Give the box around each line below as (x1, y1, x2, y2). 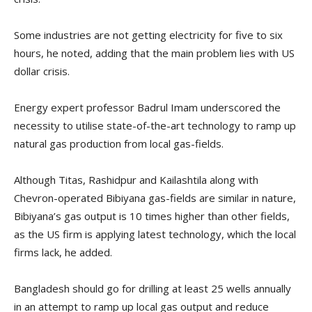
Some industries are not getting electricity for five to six (14, 28, 283, 42)
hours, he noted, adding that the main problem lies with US (14, 46, 295, 61)
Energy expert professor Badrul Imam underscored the (14, 100, 281, 115)
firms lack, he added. (14, 245, 112, 260)
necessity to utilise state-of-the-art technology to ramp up (14, 118, 296, 133)
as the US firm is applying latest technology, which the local (14, 227, 296, 242)
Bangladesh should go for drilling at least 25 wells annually (14, 281, 291, 296)
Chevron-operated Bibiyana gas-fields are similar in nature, (14, 191, 296, 205)
